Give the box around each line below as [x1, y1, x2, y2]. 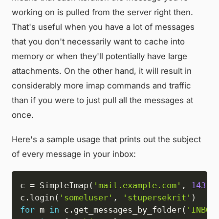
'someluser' [59, 193, 113, 203]
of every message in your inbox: [12, 149, 136, 159]
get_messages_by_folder [73, 205, 181, 215]
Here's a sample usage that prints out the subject [12, 134, 201, 145]
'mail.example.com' [93, 180, 181, 191]
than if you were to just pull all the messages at [12, 95, 193, 106]
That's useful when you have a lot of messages [12, 22, 195, 32]
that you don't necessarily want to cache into [12, 37, 185, 47]
